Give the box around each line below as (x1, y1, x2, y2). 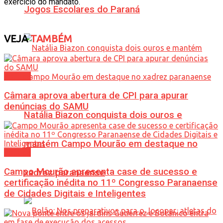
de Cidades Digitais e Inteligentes (4, 188, 146, 199)
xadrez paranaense (24, 167, 105, 178)
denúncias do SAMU (4, 101, 89, 112)
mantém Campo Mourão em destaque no (24, 138, 198, 149)
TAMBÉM (28, 32, 72, 44)
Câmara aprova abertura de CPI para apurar (4, 90, 188, 101)
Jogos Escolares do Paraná (24, 4, 140, 15)
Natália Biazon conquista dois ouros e (24, 109, 182, 120)
